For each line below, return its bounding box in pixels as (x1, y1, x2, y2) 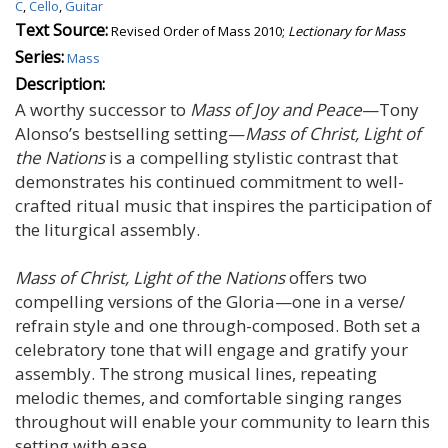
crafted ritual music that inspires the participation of (15, 193, 432, 217)
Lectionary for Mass (288, 21, 405, 40)
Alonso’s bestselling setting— (15, 121, 245, 145)
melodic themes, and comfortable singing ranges (15, 385, 402, 409)
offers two (285, 265, 367, 289)
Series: (15, 45, 64, 68)
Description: (15, 72, 105, 95)
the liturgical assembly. (15, 217, 200, 241)
